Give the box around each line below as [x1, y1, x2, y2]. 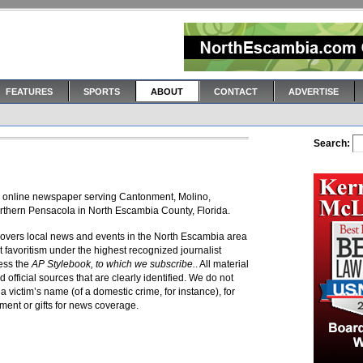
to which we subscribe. [93, 258, 195, 270]
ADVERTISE [288, 87, 339, 96]
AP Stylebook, [32, 258, 93, 270]
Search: [314, 138, 350, 149]
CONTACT [214, 87, 258, 96]
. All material [195, 258, 249, 270]
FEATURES [6, 87, 53, 96]
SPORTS [83, 87, 120, 96]
